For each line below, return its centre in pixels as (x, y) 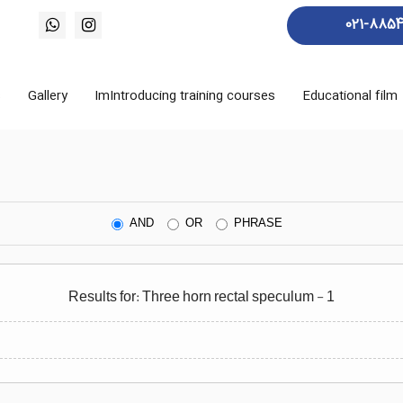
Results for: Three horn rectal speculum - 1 (201, 297)
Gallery (48, 96)
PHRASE (258, 223)
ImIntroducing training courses (185, 96)
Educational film (350, 96)
